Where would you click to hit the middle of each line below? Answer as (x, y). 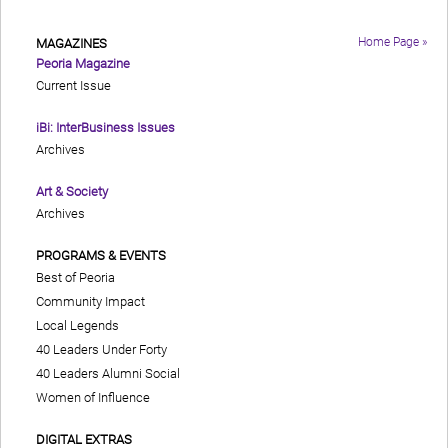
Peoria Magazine (83, 64)
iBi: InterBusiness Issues (105, 128)
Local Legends (77, 326)
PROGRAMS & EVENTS (101, 256)
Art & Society (72, 192)
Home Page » (392, 42)
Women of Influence (93, 398)
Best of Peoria (75, 278)
